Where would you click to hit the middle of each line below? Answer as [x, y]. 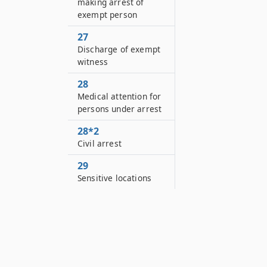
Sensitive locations [115, 178]
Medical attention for [119, 96]
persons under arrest [120, 109]
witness [93, 62]
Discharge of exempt [119, 49]
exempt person [108, 15]
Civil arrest [100, 143]
